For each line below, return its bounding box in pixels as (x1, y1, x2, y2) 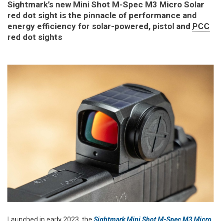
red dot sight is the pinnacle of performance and (7, 10, 197, 20)
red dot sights (7, 32, 62, 42)
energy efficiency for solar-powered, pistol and (7, 21, 192, 31)
